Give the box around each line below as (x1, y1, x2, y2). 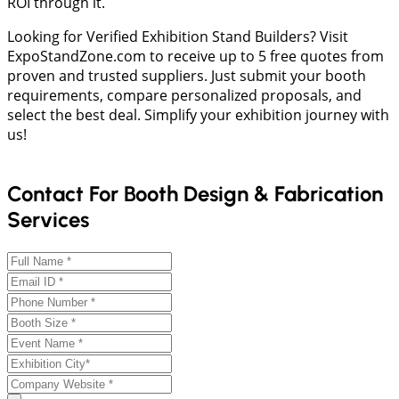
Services (7, 207, 89, 233)
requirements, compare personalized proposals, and (7, 85, 362, 105)
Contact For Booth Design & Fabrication (7, 181, 383, 208)
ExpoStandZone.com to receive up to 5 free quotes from (7, 45, 384, 66)
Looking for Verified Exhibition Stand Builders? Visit (7, 26, 348, 46)
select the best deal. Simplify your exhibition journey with (7, 104, 389, 125)
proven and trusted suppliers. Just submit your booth (7, 65, 366, 85)
